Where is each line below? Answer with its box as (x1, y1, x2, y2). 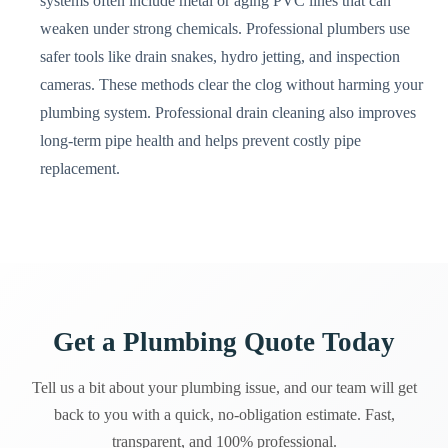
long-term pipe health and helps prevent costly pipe (40, 131, 362, 149)
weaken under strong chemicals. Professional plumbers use (40, 19, 411, 37)
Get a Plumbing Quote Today (53, 326, 395, 357)
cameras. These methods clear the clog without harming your (40, 75, 424, 93)
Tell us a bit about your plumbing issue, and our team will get (31, 378, 417, 396)
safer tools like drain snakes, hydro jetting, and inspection (40, 47, 401, 65)
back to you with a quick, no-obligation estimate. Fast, (53, 405, 395, 423)
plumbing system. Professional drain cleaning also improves (40, 103, 417, 121)
